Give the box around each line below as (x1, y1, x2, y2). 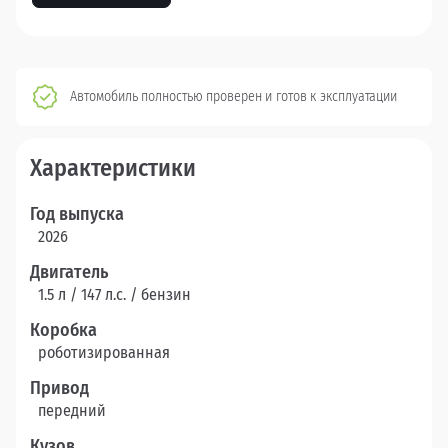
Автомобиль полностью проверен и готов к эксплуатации (70, 88, 397, 106)
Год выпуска (30, 203, 124, 226)
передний (38, 401, 106, 421)
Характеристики (30, 154, 196, 183)
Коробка (30, 319, 97, 342)
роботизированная (38, 343, 170, 363)
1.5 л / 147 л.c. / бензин (38, 285, 191, 305)
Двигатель (30, 261, 108, 284)
